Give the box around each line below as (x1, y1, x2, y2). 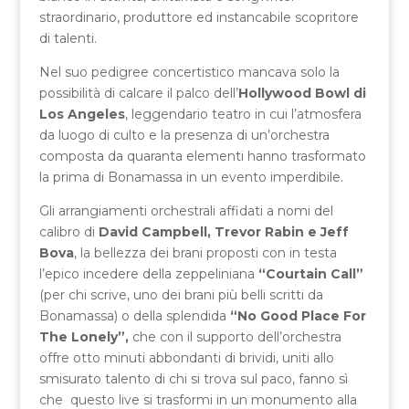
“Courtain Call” (254, 265, 363, 282)
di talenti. (38, 29, 97, 47)
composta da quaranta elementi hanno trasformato (38, 147, 366, 164)
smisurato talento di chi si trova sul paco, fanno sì (38, 370, 348, 387)
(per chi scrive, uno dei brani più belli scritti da (38, 286, 323, 303)
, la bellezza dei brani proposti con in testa (73, 244, 337, 261)
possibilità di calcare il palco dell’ (38, 84, 238, 101)
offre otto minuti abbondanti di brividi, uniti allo (38, 349, 334, 366)
